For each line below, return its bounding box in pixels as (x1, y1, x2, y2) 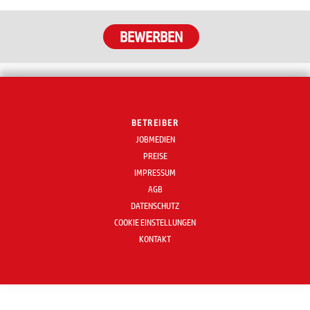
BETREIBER (131, 118, 179, 128)
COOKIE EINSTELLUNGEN (114, 217, 196, 228)
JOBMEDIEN (135, 134, 175, 145)
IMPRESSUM (134, 167, 176, 178)
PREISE (143, 151, 167, 161)
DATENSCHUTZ (131, 201, 179, 211)
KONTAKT (139, 234, 171, 244)
